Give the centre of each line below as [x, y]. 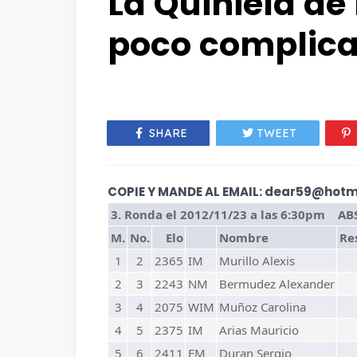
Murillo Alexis [257, 261]
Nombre [244, 237]
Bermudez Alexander [277, 284]
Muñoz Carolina [263, 307]
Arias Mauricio [259, 330]
